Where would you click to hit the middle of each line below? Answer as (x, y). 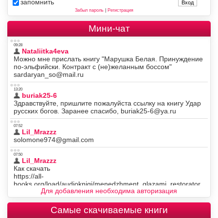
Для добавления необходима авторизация (109, 191)
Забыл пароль (89, 10)
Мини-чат (109, 29)
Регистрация (120, 10)
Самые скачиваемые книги (109, 210)
